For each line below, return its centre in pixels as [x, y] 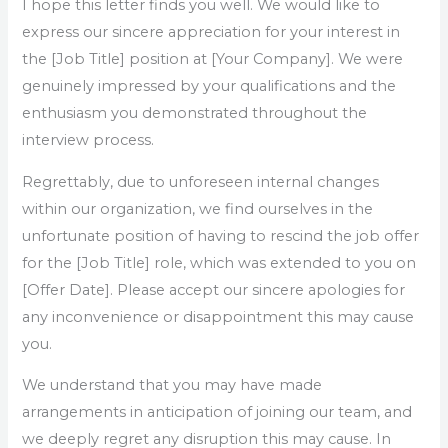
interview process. [88, 139]
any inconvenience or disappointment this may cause [218, 316]
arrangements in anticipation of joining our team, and [217, 412]
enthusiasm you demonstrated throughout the [195, 112]
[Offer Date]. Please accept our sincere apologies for [214, 289]
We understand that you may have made [172, 385]
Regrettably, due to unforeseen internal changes [201, 181]
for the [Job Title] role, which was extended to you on [219, 262]
